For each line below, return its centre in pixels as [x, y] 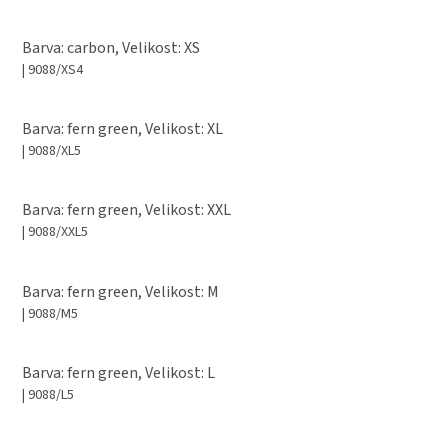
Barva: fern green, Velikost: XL [122, 129]
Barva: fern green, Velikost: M [120, 291]
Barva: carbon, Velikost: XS [111, 47]
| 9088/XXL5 [55, 232]
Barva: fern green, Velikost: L [118, 373]
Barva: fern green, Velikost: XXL [126, 210]
